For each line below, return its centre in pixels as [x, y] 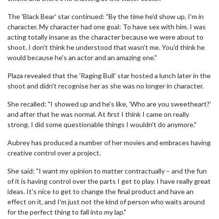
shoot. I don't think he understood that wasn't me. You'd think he [106, 47]
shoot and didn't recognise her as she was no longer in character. [106, 86]
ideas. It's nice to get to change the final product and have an [100, 191]
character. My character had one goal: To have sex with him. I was [107, 27]
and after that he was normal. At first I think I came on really [98, 114]
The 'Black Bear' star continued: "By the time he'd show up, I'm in [106, 16]
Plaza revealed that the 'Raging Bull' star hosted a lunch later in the [109, 76]
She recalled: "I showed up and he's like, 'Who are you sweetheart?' [109, 104]
